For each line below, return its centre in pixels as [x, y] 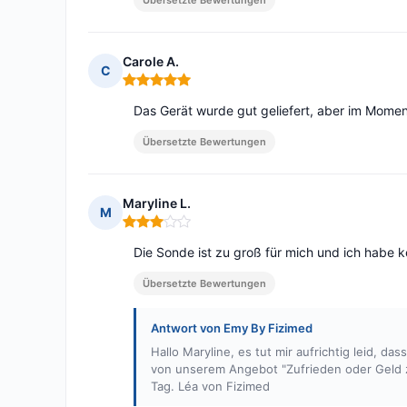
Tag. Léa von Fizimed [210, 387]
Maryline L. [157, 203]
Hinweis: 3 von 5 [175, 229]
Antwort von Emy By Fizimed [232, 328]
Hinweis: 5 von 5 [175, 87]
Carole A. [151, 62]
